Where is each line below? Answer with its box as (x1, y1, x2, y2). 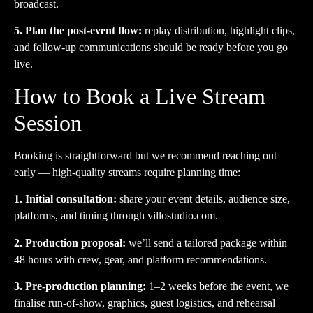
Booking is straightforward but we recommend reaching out (14, 149, 277, 161)
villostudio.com (147, 210, 215, 222)
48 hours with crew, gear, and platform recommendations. (14, 253, 267, 265)
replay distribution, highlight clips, (142, 24, 295, 37)
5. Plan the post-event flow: (14, 24, 142, 37)
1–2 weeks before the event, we (146, 279, 289, 292)
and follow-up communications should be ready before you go (14, 41, 288, 54)
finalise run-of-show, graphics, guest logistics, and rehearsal (14, 296, 275, 309)
